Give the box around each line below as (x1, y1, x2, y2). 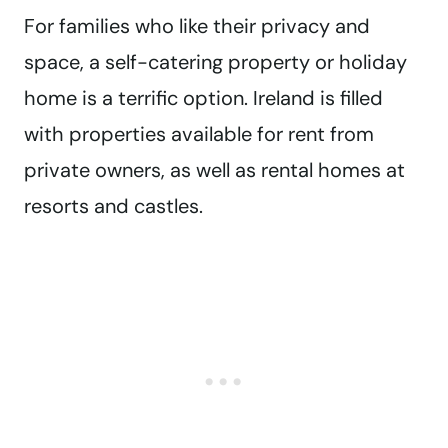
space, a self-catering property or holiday (24, 49, 407, 76)
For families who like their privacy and (24, 13, 370, 40)
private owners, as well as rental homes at (24, 157, 405, 184)
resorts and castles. (24, 193, 203, 220)
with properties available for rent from (24, 121, 374, 148)
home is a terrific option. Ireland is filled (24, 85, 383, 112)
